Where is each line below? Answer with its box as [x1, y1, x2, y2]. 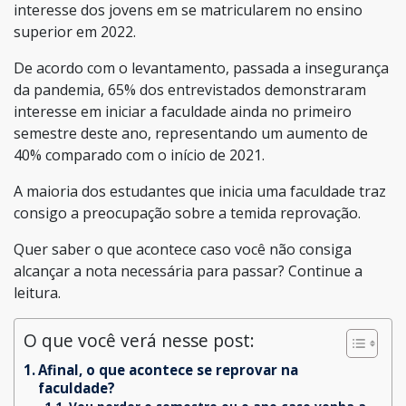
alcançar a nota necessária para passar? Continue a [14, 260, 362, 281]
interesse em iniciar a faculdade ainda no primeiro [14, 101, 352, 121]
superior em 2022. [14, 21, 136, 42]
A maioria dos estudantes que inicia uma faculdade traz [14, 180, 386, 201]
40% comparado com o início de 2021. [14, 144, 265, 165]
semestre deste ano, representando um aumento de [14, 122, 368, 143]
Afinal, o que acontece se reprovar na [38, 360, 299, 379]
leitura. [14, 282, 61, 303]
